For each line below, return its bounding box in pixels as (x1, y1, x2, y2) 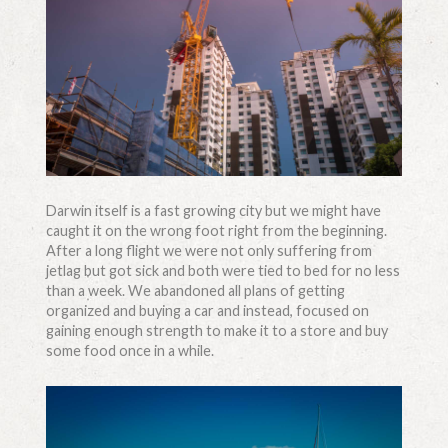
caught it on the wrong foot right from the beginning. (45, 221, 387, 239)
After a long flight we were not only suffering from (45, 241, 372, 259)
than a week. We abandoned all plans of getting (45, 281, 345, 299)
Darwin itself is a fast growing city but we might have (45, 201, 381, 219)
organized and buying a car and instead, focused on (45, 301, 369, 319)
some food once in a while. (45, 341, 214, 359)
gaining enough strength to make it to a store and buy (45, 321, 388, 339)
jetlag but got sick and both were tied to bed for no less (45, 261, 400, 279)
